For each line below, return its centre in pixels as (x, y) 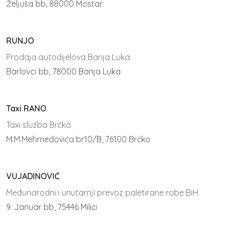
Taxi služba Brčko (39, 125)
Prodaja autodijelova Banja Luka (68, 57)
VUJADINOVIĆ (33, 176)
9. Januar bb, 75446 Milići (52, 207)
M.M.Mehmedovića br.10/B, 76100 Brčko (78, 139)
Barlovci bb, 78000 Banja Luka (63, 72)
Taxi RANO (26, 109)
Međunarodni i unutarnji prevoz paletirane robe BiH (102, 193)
